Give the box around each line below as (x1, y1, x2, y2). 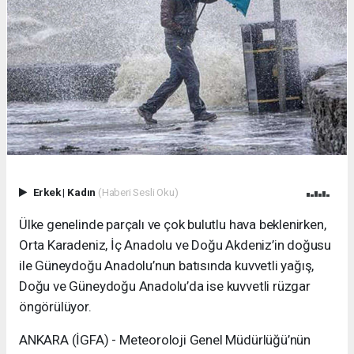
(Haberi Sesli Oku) (97, 186, 179, 199)
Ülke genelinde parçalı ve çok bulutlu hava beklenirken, (19, 217, 326, 233)
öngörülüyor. (19, 299, 92, 315)
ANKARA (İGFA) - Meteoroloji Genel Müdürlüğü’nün (19, 332, 311, 348)
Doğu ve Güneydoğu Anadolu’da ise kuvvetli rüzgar (19, 278, 311, 295)
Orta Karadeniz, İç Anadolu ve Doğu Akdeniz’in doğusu (19, 237, 332, 254)
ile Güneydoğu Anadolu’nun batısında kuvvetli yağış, (19, 258, 314, 274)
